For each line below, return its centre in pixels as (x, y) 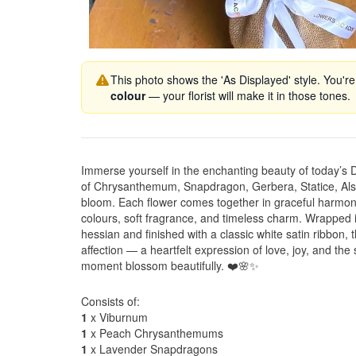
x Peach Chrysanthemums (155, 333)
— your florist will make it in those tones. (248, 95)
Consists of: (110, 301)
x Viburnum (118, 317)
